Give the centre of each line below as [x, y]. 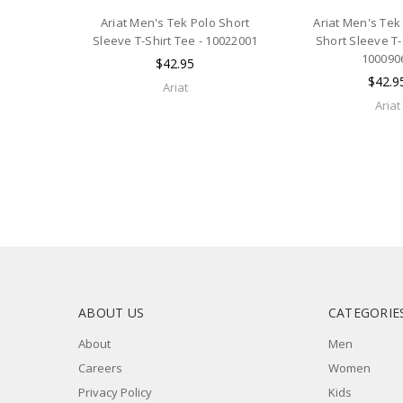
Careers [100, 368]
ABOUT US [111, 313]
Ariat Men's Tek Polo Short [175, 22]
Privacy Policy [115, 393]
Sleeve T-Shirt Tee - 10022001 [175, 40]
